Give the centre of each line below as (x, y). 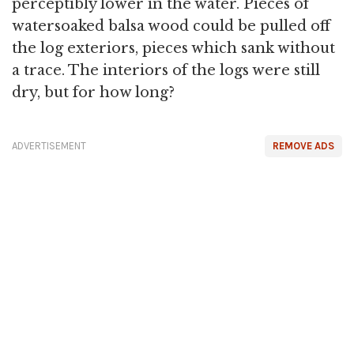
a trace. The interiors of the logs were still (166, 71)
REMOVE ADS (303, 146)
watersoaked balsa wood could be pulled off (171, 26)
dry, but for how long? (93, 93)
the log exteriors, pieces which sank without (173, 49)
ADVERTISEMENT (49, 146)
